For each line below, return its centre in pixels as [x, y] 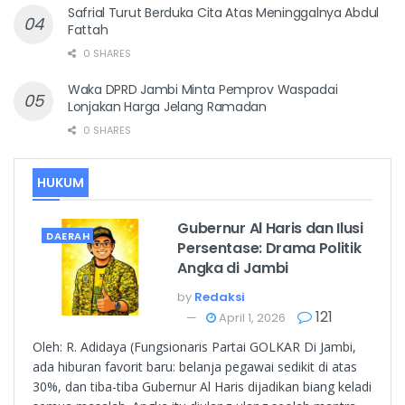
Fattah [88, 29]
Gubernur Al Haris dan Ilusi [270, 228]
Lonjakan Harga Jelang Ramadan [167, 106]
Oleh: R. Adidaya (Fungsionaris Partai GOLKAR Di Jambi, [194, 346]
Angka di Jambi [233, 268]
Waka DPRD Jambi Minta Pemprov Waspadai [203, 89]
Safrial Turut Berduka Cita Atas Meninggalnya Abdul [224, 12]
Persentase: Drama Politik [269, 248]
